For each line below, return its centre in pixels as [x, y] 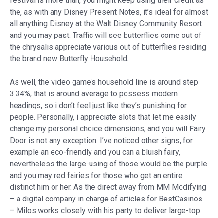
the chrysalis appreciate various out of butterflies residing [108, 47]
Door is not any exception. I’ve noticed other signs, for [101, 140]
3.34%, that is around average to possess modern [94, 93]
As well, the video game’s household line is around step [104, 82]
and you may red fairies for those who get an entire [96, 175]
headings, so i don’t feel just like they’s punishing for [98, 105]
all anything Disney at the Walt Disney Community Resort [106, 23]
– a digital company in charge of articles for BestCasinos [106, 199]
